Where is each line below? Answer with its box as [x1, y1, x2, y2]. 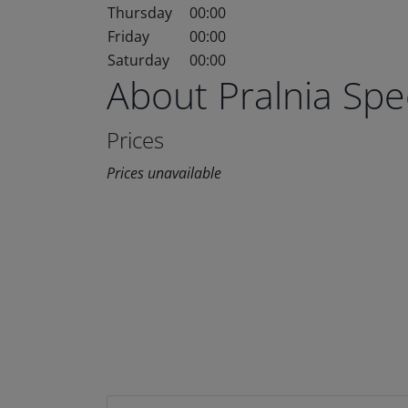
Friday [107, 26, 149, 46]
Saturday [107, 50, 169, 70]
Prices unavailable [107, 163, 221, 183]
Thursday [107, 3, 172, 23]
